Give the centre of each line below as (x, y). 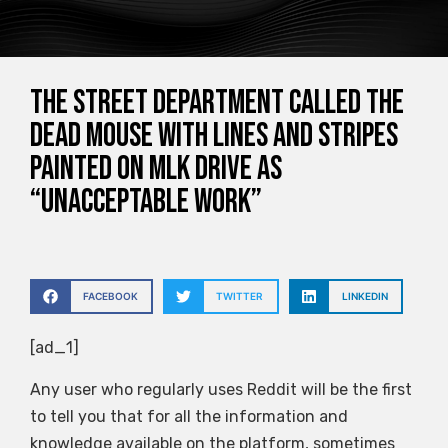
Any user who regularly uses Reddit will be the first (221, 389)
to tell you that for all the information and (189, 416)
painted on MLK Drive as (156, 169)
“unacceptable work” (146, 202)
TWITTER (240, 296)
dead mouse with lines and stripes (214, 136)
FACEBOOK (110, 296)
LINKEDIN (364, 296)
